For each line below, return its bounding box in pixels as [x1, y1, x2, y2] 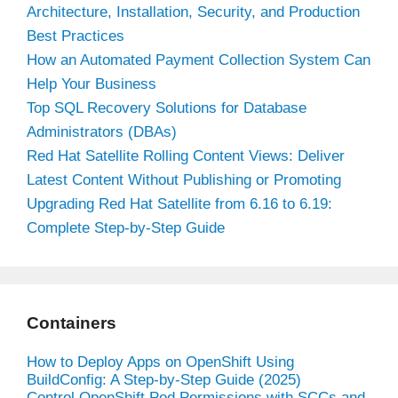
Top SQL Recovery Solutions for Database [27, 99, 306, 116]
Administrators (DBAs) [27, 123, 177, 140]
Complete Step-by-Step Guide [27, 219, 225, 236]
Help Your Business [27, 75, 156, 92]
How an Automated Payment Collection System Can [27, 51, 370, 68]
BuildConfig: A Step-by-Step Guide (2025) [27, 370, 301, 388]
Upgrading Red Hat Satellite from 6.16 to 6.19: [27, 195, 332, 212]
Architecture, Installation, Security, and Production [27, 3, 360, 20]
